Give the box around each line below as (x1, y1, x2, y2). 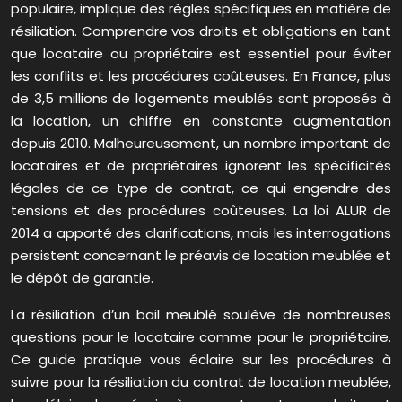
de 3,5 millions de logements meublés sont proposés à (11, 89, 391, 109)
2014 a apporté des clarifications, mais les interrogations (11, 223, 391, 243)
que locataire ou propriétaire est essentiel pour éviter (11, 44, 391, 64)
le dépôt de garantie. (11, 268, 153, 288)
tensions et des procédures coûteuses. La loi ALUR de (11, 201, 391, 221)
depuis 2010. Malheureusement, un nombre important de (11, 134, 391, 153)
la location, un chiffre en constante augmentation (11, 111, 391, 131)
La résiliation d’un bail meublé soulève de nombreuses (11, 305, 391, 325)
